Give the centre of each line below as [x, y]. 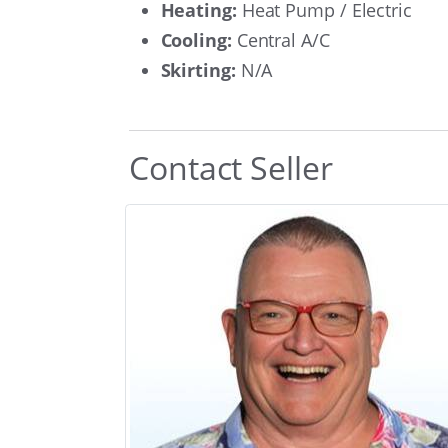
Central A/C [280, 39]
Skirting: [198, 69]
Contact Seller [231, 167]
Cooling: [196, 39]
